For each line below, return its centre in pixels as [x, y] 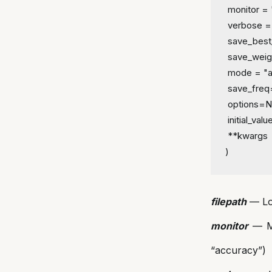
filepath [229, 202]
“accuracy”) [238, 250]
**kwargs [248, 136]
